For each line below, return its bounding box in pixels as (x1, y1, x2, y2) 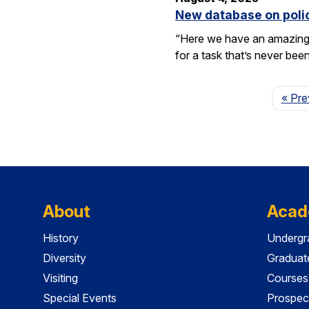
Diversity (43, 250, 86, 265)
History (43, 231, 79, 246)
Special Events (43, 290, 117, 305)
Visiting (43, 270, 78, 285)
